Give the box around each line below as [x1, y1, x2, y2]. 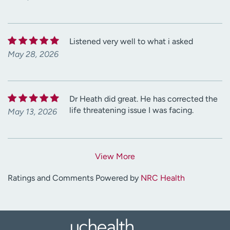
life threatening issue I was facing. [69, 105, 194, 115]
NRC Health [141, 172, 185, 183]
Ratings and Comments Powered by [8, 172, 141, 183]
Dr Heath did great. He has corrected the [69, 93, 218, 104]
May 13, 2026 [8, 106, 57, 117]
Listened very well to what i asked [69, 36, 193, 46]
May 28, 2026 [8, 49, 59, 59]
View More [95, 151, 135, 161]
